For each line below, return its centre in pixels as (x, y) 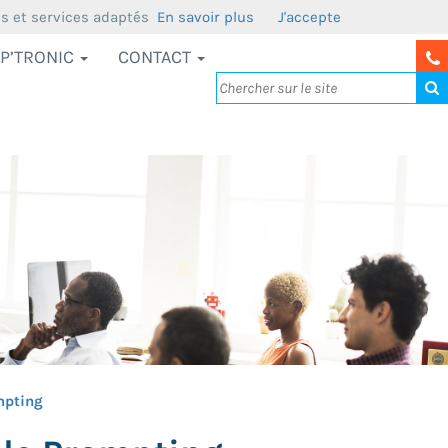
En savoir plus (205, 17)
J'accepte (309, 17)
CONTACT (156, 57)
